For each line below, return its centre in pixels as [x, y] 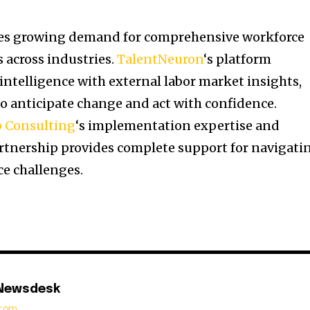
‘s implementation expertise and [178, 126]
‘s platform [238, 60]
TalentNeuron [161, 60]
